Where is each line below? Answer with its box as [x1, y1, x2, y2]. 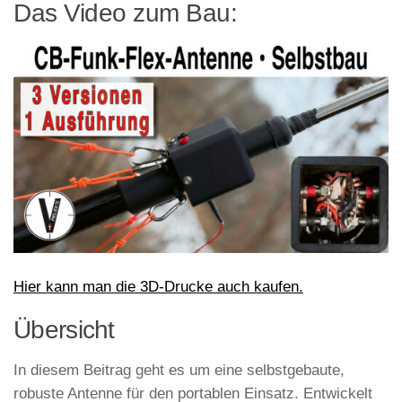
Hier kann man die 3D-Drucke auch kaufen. [13, 277, 303, 295]
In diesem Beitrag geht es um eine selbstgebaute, [13, 361, 345, 379]
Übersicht [13, 315, 115, 344]
